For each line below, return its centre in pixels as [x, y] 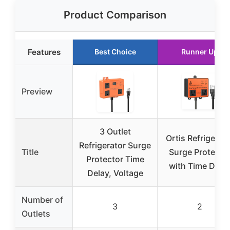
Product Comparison [115, 15]
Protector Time [115, 159]
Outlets [36, 214]
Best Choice [115, 52]
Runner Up [200, 52]
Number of [42, 200]
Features [44, 52]
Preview [37, 92]
